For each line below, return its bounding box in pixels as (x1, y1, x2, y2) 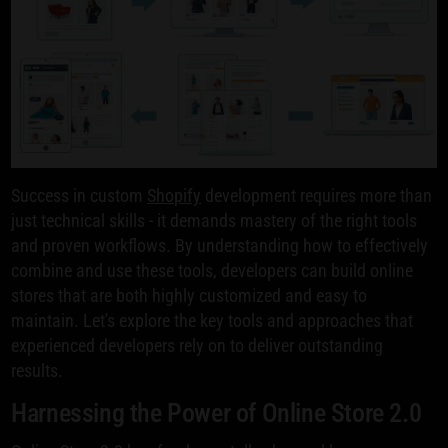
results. (11, 360, 64, 382)
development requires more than (201, 185, 433, 207)
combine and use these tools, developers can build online (11, 260, 414, 282)
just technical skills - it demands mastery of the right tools (11, 210, 418, 232)
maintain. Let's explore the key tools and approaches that (11, 310, 414, 332)
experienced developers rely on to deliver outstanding (11, 335, 384, 357)
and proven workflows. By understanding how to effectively (11, 235, 429, 257)
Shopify (147, 185, 202, 207)
